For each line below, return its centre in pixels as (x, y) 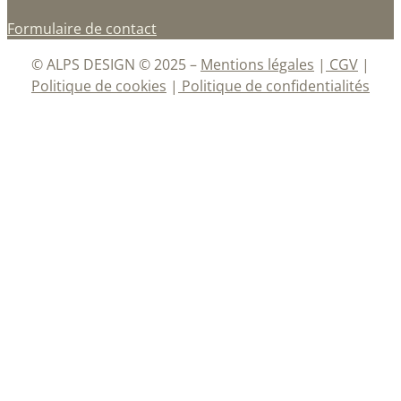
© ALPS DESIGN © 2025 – (116, 64)
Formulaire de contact (82, 29)
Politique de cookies (99, 86)
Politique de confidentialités (274, 86)
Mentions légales (257, 64)
